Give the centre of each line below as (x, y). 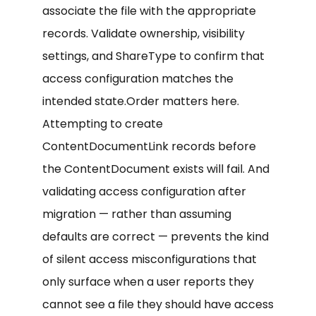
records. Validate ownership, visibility (144, 33)
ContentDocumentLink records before (149, 146)
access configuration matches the (138, 78)
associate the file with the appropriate (149, 11)
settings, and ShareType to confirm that (153, 56)
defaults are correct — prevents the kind (156, 236)
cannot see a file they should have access (158, 304)
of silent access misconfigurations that (150, 259)
